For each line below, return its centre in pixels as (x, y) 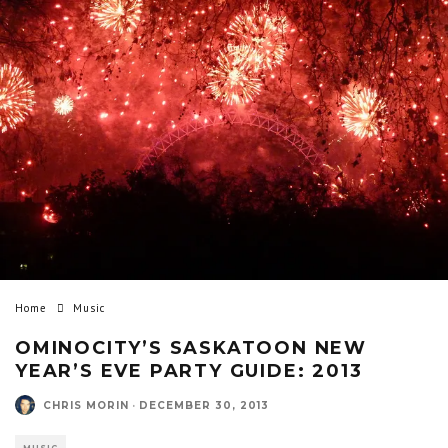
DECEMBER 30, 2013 (204, 405)
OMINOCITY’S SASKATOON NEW (191, 348)
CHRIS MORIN (86, 405)
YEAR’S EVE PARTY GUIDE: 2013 (189, 371)
